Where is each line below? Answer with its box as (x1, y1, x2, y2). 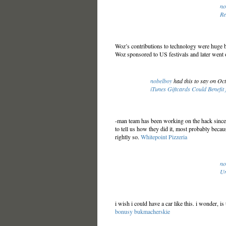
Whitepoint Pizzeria (140, 133, 187, 141)
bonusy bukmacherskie (115, 207, 170, 215)
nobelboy (150, 77, 172, 85)
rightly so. (115, 133, 141, 141)
